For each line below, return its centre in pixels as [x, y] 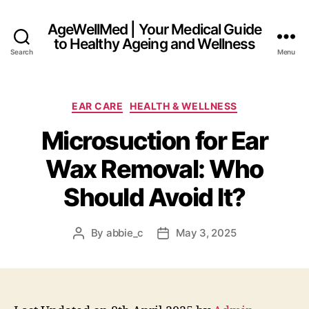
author [94, 248]
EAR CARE [98, 106]
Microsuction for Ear [154, 140]
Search [22, 52]
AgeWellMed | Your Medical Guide [154, 29]
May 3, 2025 [206, 232]
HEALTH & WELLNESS [183, 106]
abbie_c [125, 232]
